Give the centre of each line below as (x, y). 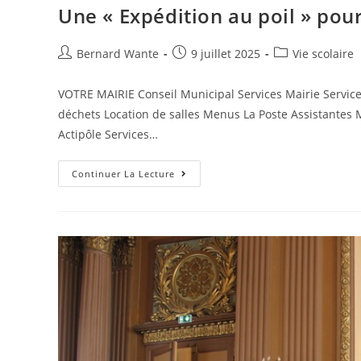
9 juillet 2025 (226, 53)
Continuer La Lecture (123, 173)
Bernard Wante (118, 53)
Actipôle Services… (108, 134)
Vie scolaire (323, 53)
